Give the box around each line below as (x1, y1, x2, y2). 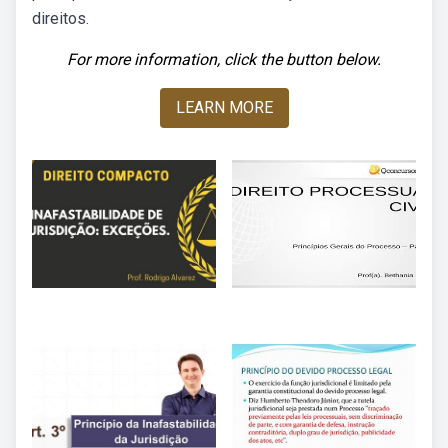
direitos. (32, 9, 89, 28)
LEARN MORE (175, 98, 273, 117)
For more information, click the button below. (67, 50, 381, 69)
